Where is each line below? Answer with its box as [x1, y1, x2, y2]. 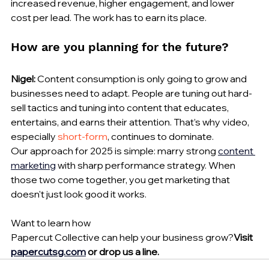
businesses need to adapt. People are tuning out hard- [11, 87, 252, 100]
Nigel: [11, 73, 35, 85]
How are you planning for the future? [11, 40, 229, 55]
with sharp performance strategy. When [56, 159, 237, 172]
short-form [58, 130, 107, 143]
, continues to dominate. [107, 130, 214, 143]
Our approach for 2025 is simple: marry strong [11, 145, 218, 157]
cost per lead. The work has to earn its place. [11, 11, 207, 24]
